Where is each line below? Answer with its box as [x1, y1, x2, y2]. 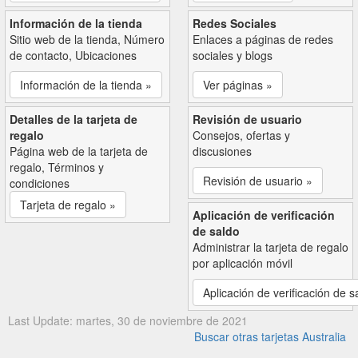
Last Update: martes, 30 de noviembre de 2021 [8, 312, 248, 328]
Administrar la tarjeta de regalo [193, 238, 348, 255]
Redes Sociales [193, 14, 276, 31]
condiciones [10, 174, 70, 191]
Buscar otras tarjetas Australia [194, 328, 346, 344]
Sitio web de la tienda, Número [10, 30, 165, 47]
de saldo [193, 222, 240, 239]
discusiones [193, 142, 252, 159]
